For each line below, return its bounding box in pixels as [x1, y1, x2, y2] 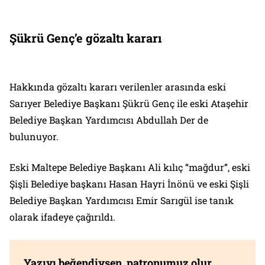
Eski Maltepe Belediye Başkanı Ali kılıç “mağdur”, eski [9, 160, 250, 173]
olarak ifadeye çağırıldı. [9, 210, 115, 223]
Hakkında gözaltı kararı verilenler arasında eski [9, 80, 226, 93]
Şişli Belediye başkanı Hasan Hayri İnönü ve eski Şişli [9, 177, 249, 190]
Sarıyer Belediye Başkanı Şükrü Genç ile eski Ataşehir [9, 96, 248, 109]
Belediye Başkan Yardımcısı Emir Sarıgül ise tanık [9, 193, 234, 206]
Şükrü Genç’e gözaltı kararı [9, 30, 161, 46]
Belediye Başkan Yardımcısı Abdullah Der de [9, 113, 208, 126]
